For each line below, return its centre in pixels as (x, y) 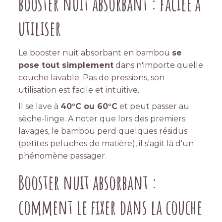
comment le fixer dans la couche (111, 207)
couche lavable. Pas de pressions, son (92, 78)
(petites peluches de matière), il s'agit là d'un (106, 144)
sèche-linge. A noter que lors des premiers (102, 119)
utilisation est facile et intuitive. (79, 90)
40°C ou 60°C (89, 107)
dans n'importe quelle (159, 65)
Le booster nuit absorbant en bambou (95, 53)
